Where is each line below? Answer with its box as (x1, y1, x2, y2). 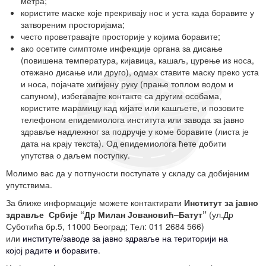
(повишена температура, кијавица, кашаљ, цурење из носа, (21, 54, 254, 66)
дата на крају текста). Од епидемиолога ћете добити (21, 137, 226, 150)
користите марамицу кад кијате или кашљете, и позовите (21, 102, 244, 114)
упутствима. (6, 179, 52, 191)
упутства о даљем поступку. (21, 149, 130, 161)
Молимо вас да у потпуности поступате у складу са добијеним (6, 167, 249, 179)
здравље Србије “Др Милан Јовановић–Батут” (6, 208, 207, 221)
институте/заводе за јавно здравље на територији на (23, 232, 228, 245)
